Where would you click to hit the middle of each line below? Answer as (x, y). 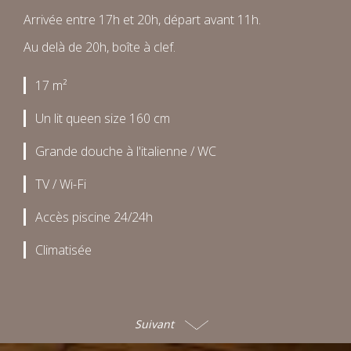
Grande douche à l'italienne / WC (126, 151)
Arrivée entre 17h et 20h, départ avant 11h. (142, 19)
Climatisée (63, 250)
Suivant (156, 324)
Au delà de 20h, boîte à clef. (100, 47)
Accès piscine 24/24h (94, 217)
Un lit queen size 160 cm (103, 118)
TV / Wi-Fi (61, 184)
